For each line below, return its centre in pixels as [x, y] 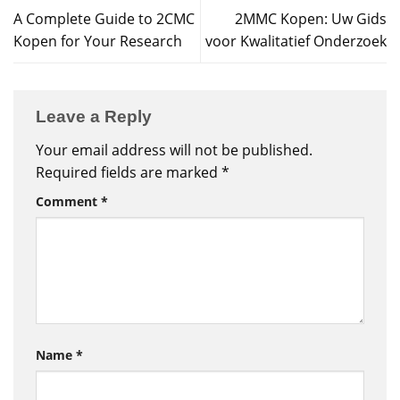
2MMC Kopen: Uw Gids [311, 19]
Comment [68, 202]
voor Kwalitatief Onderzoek [296, 42]
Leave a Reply [96, 117]
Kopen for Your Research [98, 42]
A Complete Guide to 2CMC [104, 19]
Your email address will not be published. [174, 150]
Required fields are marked [129, 173]
